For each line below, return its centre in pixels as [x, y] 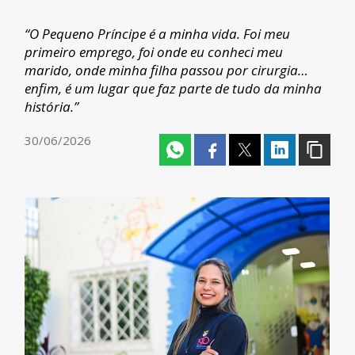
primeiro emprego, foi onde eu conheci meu [154, 52]
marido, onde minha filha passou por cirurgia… [167, 70]
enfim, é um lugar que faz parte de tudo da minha [174, 88]
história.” [52, 107]
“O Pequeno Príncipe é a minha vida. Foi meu [158, 34]
